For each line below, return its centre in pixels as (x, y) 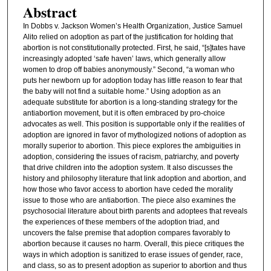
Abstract (50, 12)
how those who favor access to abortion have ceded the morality (128, 190)
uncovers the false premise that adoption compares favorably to (126, 233)
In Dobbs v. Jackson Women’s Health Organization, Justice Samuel (132, 26)
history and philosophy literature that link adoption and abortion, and (134, 179)
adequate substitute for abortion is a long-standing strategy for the (130, 103)
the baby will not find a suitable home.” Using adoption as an (122, 92)
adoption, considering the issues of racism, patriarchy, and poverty (131, 157)
